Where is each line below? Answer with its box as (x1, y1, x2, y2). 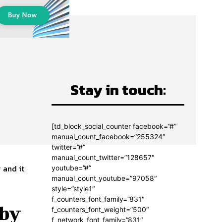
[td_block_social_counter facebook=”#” (52, 122, 176, 131)
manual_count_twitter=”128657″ (52, 153, 155, 162)
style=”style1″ (52, 184, 95, 193)
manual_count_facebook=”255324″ (52, 132, 166, 141)
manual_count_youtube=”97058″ (52, 174, 157, 183)
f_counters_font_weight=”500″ (52, 205, 149, 214)
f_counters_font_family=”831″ (52, 195, 145, 204)
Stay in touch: (70, 79, 166, 102)
